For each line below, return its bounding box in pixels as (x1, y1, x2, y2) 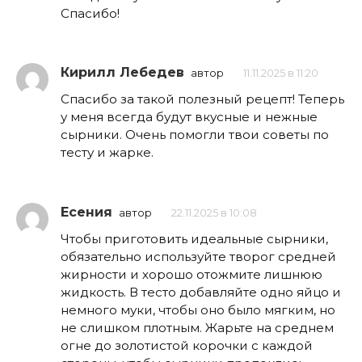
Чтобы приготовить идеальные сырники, (61, 230, 328, 246)
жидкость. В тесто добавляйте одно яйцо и (61, 284, 341, 300)
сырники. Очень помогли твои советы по (61, 127, 329, 143)
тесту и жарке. (61, 145, 154, 161)
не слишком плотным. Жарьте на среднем (61, 319, 334, 335)
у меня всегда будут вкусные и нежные (61, 109, 318, 125)
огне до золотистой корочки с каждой (61, 337, 313, 353)
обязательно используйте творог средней (61, 248, 336, 264)
